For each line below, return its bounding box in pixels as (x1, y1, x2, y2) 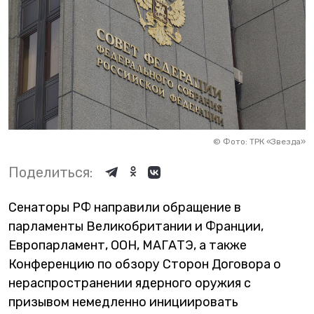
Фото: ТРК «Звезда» (223, 136, 306, 146)
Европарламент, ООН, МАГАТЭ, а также (8, 237, 247, 253)
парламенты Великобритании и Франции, (8, 218, 264, 234)
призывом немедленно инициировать (8, 294, 238, 310)
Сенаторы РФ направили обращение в (8, 199, 241, 215)
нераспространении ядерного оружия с (8, 275, 251, 291)
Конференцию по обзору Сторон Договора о (8, 256, 281, 272)
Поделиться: (8, 163, 93, 181)
